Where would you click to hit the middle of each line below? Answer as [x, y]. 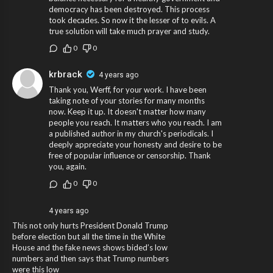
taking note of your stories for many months [127, 101]
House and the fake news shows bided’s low [90, 247]
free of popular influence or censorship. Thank [130, 156]
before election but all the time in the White [89, 236]
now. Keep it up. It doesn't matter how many [127, 112]
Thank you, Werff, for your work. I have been [128, 90]
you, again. [68, 167]
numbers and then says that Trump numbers [90, 258]
